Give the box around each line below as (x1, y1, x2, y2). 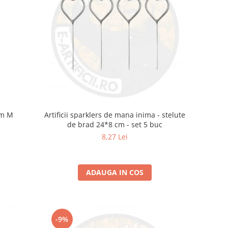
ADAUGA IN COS (86, 167, 144, 177)
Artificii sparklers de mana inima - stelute (44, 109, 186, 120)
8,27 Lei (102, 131, 128, 141)
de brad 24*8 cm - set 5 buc (67, 119, 163, 129)
